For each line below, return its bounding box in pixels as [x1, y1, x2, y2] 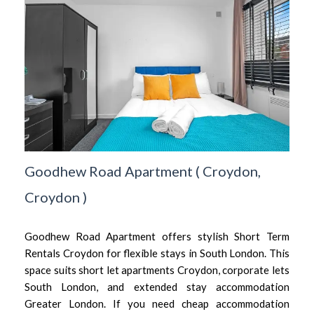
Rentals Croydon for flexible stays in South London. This [25, 247, 289, 260]
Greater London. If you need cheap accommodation [25, 297, 289, 310]
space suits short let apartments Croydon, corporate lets [25, 264, 289, 277]
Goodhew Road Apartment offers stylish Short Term [25, 230, 289, 243]
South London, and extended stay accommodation [25, 280, 289, 294]
